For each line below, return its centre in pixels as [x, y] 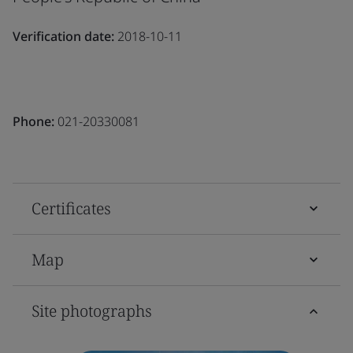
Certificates [71, 208]
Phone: [33, 121]
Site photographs [92, 310]
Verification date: [63, 36]
